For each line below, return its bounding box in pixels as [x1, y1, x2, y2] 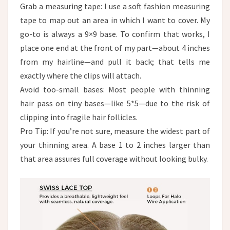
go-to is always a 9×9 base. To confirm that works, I [20, 28, 210, 39]
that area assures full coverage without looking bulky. [20, 153, 208, 164]
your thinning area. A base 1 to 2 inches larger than [20, 139, 210, 150]
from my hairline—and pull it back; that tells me [20, 56, 210, 67]
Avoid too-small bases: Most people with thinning [20, 84, 210, 94]
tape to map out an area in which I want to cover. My [20, 14, 210, 25]
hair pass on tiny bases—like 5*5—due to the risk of [20, 98, 210, 108]
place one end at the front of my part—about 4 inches [20, 42, 210, 53]
